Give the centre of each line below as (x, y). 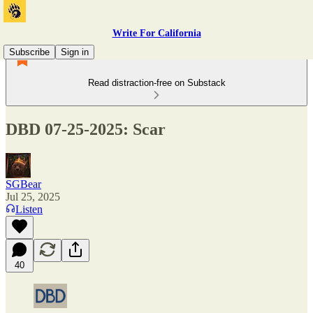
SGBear (23, 184)
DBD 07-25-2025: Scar (86, 129)
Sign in (75, 52)
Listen (29, 209)
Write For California (156, 33)
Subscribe (29, 52)
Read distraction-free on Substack (156, 83)
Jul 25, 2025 (33, 196)
